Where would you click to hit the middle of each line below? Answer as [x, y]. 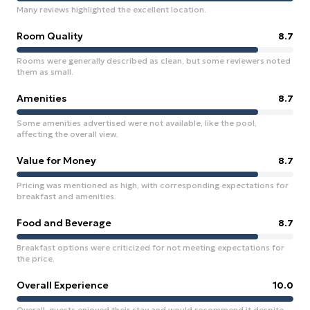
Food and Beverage [64, 223]
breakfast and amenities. [66, 196]
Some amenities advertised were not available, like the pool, [137, 123]
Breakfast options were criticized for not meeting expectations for [151, 247]
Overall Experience [63, 285]
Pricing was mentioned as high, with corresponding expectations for [153, 185]
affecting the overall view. [67, 134]
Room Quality [50, 36]
